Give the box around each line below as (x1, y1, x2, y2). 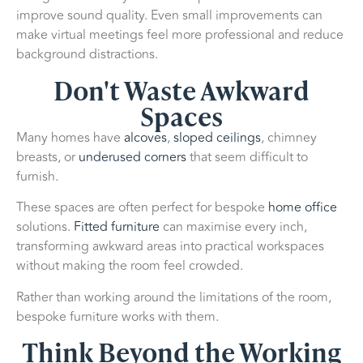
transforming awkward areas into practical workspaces (16, 237, 324, 257)
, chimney (261, 127, 317, 147)
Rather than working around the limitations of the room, (16, 287, 331, 307)
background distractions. (16, 45, 158, 65)
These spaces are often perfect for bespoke (16, 198, 268, 218)
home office (268, 198, 337, 218)
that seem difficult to (186, 147, 308, 167)
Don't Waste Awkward (53, 69, 310, 109)
